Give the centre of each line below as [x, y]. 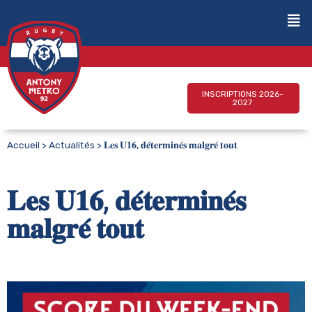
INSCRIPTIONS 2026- [242, 94]
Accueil [23, 145]
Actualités [72, 145]
